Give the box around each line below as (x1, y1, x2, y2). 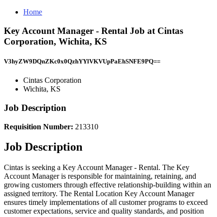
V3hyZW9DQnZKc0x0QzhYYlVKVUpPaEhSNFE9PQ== (4, 57, 160, 65)
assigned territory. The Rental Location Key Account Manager (4, 189, 194, 198)
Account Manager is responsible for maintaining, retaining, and (4, 172, 196, 181)
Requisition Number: (4, 122, 75, 131)
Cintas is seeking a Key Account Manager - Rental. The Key (4, 163, 189, 172)
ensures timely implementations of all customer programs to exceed (4, 198, 208, 207)
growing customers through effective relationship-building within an (4, 181, 211, 189)
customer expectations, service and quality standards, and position (4, 207, 204, 216)
